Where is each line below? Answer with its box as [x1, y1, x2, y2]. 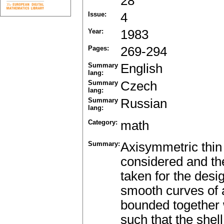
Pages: [88, 44, 109, 52]
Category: [88, 118, 117, 126]
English [120, 61, 162, 76]
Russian [120, 96, 167, 111]
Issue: [88, 10, 106, 18]
